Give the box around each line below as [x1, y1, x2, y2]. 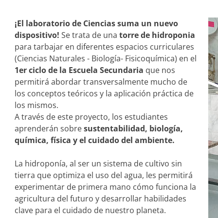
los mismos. [15, 100, 58, 110]
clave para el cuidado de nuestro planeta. [15, 205, 166, 216]
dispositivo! [15, 30, 59, 40]
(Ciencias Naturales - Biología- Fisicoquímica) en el [15, 53, 197, 64]
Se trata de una [59, 30, 119, 40]
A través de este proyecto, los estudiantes [15, 111, 168, 122]
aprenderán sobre [15, 123, 84, 134]
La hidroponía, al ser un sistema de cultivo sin [15, 158, 182, 169]
